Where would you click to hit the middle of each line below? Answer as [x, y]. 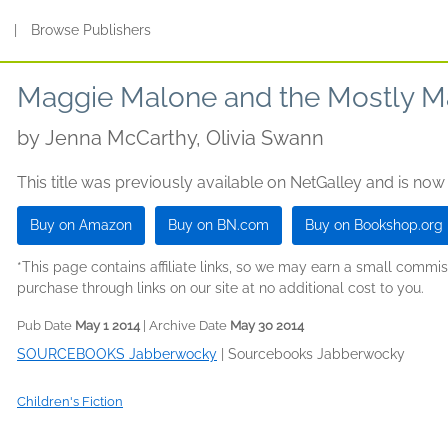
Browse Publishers [91, 30]
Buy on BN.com [218, 225]
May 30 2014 [267, 325]
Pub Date [46, 325]
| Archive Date [185, 325]
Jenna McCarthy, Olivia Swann [184, 138]
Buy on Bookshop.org [374, 225]
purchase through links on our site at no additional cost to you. [220, 288]
